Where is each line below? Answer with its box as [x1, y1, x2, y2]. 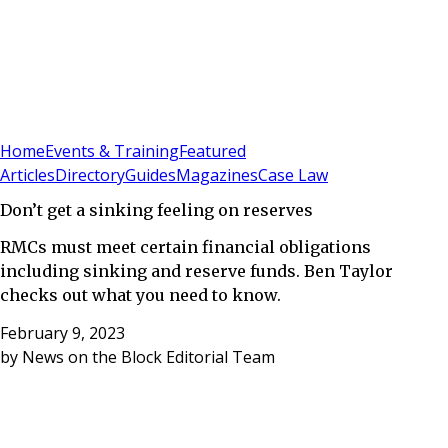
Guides [125, 164, 176, 187]
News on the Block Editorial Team [22, 345, 275, 368]
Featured [179, 140, 246, 163]
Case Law [258, 164, 328, 187]
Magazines [176, 164, 258, 187]
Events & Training [45, 140, 179, 163]
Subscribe [38, 116, 105, 136]
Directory [55, 164, 125, 187]
